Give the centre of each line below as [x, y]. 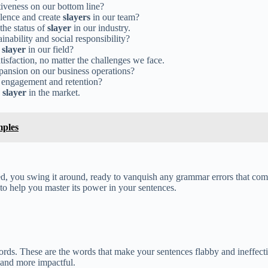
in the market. [53, 92]
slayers [77, 17]
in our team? [115, 17]
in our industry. [101, 28]
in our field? [50, 49]
